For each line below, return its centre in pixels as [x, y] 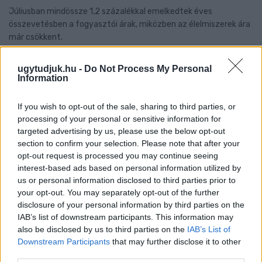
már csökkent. [37, 37]
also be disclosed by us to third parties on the [102, 229]
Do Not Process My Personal [148, 69]
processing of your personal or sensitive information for [119, 119]
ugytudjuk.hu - [51, 69]
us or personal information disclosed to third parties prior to [127, 180]
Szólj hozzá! [230, 58]
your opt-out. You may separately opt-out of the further [118, 192]
